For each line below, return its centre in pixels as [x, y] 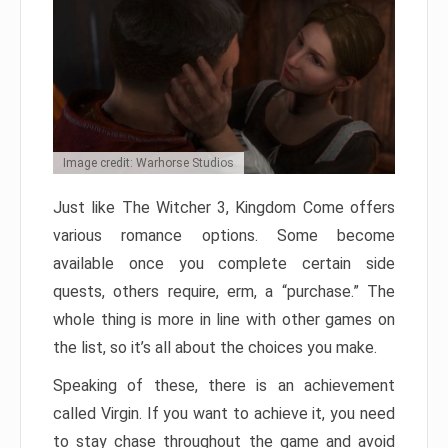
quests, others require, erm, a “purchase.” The [224, 292]
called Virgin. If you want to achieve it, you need [224, 414]
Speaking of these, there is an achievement [224, 386]
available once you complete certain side [224, 264]
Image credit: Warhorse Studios [148, 163]
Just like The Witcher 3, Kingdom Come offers [224, 208]
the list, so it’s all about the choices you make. [215, 348]
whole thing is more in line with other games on [224, 320]
